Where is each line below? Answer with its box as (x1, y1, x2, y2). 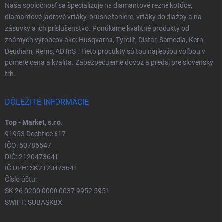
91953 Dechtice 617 (5, 129, 66, 138)
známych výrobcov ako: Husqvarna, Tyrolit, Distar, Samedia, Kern (5, 35, 203, 44)
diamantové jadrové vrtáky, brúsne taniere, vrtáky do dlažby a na (5, 12, 202, 21)
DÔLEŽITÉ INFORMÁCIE (5, 97, 89, 107)
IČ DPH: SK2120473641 (5, 164, 78, 172)
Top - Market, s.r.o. (5, 118, 63, 126)
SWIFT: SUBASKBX (5, 198, 62, 206)
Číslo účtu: (5, 175, 37, 183)
